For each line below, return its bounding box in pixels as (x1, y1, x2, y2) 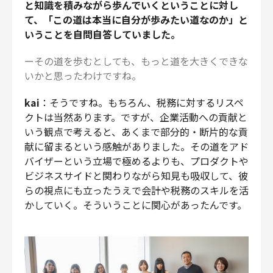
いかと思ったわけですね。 (24, 68, 141, 83)
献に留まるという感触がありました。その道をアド (24, 138, 249, 154)
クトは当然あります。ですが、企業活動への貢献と (24, 109, 247, 124)
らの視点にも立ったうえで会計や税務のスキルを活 (24, 182, 249, 197)
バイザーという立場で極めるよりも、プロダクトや (24, 153, 249, 168)
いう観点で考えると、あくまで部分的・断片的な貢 (24, 124, 248, 139)
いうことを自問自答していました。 (24, 26, 180, 41)
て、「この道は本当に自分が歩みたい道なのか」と (24, 12, 248, 27)
